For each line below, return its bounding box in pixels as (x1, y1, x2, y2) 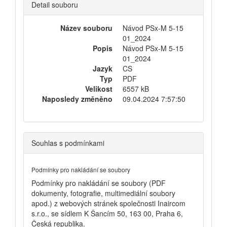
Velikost (85, 84, 112, 94)
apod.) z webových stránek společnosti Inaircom (31, 198, 185, 208)
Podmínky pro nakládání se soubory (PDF (31, 178, 166, 188)
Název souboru (60, 23, 112, 33)
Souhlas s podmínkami (31, 138, 104, 148)
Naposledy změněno (42, 94, 112, 104)
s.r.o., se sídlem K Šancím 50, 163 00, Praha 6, (31, 208, 183, 218)
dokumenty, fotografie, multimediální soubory (31, 188, 175, 198)
